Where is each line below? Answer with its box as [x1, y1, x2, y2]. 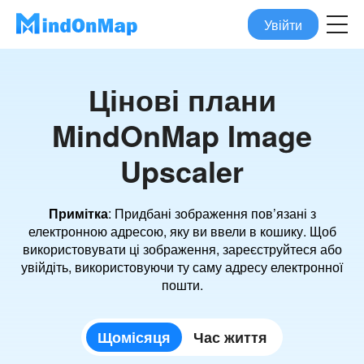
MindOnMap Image [52, 114, 312, 156]
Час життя [193, 327, 267, 348]
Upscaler [120, 149, 244, 192]
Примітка [48, 204, 108, 223]
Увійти [264, 15, 302, 33]
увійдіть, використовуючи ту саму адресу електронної [21, 258, 343, 276]
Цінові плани [88, 78, 276, 120]
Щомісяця [97, 327, 171, 348]
